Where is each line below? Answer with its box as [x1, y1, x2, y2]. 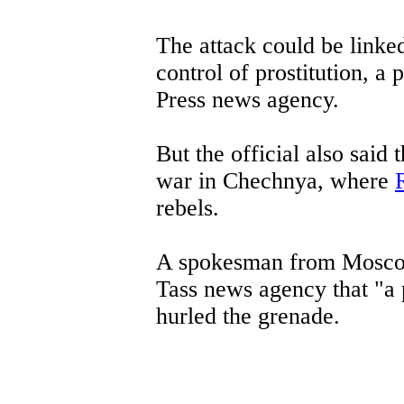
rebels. [156, 194, 219, 221]
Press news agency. [156, 86, 339, 113]
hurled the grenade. [156, 302, 340, 329]
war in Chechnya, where [156, 167, 395, 194]
